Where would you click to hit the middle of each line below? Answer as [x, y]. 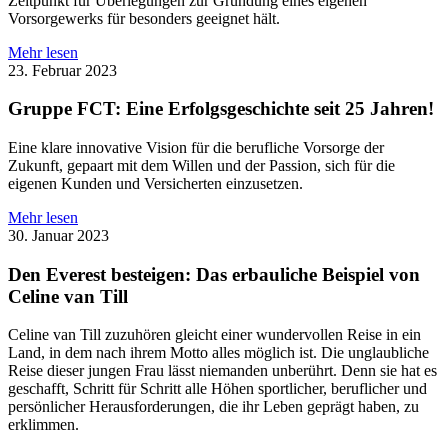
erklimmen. [43, 425]
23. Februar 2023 [62, 70]
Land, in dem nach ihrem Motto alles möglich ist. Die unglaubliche [218, 353]
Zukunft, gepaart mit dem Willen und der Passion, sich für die [201, 165]
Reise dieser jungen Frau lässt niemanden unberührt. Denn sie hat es [222, 371]
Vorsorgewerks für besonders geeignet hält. [144, 18]
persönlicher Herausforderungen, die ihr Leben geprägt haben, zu [213, 407]
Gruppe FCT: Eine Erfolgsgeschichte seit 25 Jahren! [221, 109]
